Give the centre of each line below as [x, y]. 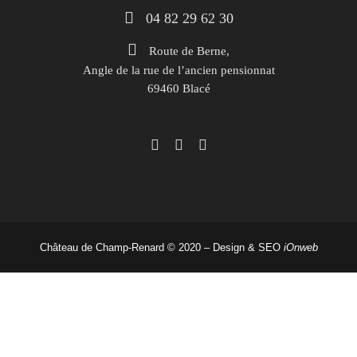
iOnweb [300, 247]
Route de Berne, [189, 51]
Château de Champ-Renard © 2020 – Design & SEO [161, 247]
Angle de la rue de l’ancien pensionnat [178, 70]
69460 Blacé [178, 88]
